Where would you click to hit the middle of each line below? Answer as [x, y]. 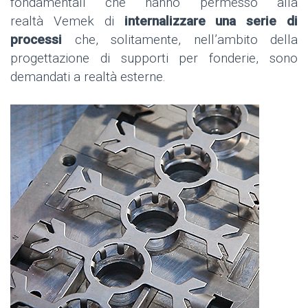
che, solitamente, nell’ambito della [180, 40]
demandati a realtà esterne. [88, 77]
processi [36, 40]
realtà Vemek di [67, 21]
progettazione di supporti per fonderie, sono [154, 58]
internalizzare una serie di [211, 21]
